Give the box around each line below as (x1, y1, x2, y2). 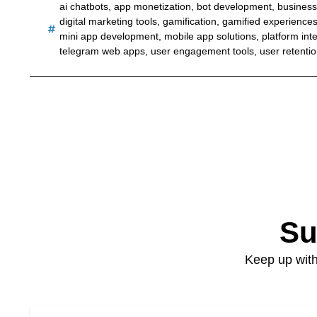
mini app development (59, 30, 158, 42)
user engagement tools (150, 45, 254, 57)
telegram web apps (59, 45, 145, 57)
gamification (162, 15, 217, 27)
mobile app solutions (163, 30, 256, 42)
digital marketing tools (59, 15, 157, 27)
